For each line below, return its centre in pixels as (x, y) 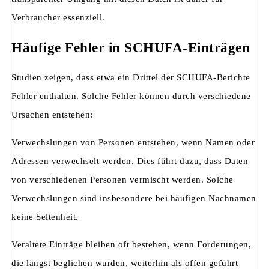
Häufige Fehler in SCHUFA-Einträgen (131, 48)
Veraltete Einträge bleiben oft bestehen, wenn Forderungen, (131, 244)
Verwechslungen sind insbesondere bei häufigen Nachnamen (134, 198)
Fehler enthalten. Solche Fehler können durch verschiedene (131, 96)
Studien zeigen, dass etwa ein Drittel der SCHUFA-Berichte (131, 77)
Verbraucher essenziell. (58, 18)
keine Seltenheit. (45, 216)
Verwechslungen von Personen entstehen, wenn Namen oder (133, 142)
